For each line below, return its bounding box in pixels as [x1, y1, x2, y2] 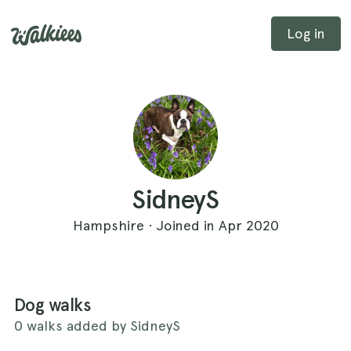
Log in [286, 24, 325, 42]
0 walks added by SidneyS [14, 317, 180, 334]
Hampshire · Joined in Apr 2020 [72, 216, 279, 233]
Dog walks [14, 294, 90, 316]
